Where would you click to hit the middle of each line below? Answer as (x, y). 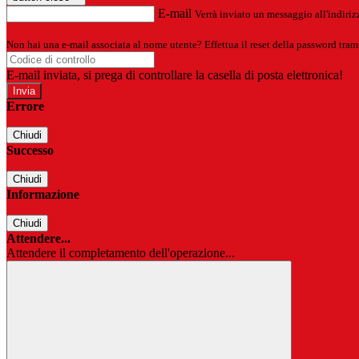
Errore (25, 107)
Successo (30, 151)
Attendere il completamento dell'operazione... (121, 253)
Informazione (43, 195)
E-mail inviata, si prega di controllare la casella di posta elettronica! (175, 75)
